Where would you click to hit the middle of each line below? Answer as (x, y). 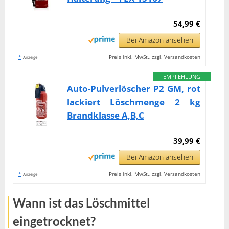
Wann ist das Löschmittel (82, 202)
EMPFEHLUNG (182, 76)
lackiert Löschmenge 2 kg (134, 102)
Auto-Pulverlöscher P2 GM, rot (134, 88)
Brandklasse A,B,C (106, 115)
